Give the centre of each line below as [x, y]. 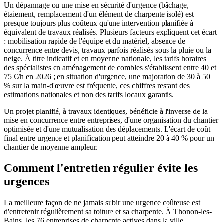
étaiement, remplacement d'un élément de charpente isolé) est [99, 14]
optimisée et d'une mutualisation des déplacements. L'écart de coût [107, 129]
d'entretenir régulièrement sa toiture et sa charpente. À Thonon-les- [108, 211]
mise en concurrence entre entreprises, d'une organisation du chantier [111, 120]
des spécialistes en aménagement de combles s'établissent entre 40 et [110, 67]
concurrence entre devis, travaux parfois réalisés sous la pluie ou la [108, 50]
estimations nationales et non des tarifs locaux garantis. [89, 94]
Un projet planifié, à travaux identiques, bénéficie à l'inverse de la [106, 111]
